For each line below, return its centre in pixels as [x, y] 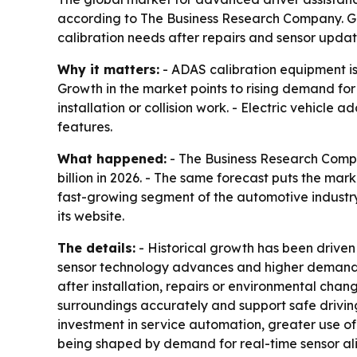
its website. [91, 216]
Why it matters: [108, 69]
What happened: [112, 159]
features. [85, 127]
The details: [96, 248]
